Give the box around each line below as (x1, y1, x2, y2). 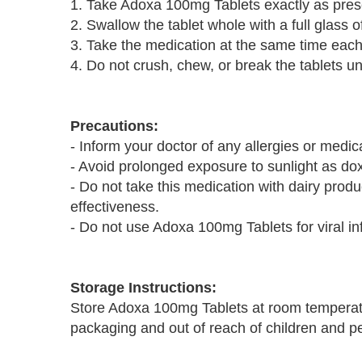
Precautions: (70, 118, 158, 134)
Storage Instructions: (70, 280, 217, 296)
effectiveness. (70, 199, 159, 215)
